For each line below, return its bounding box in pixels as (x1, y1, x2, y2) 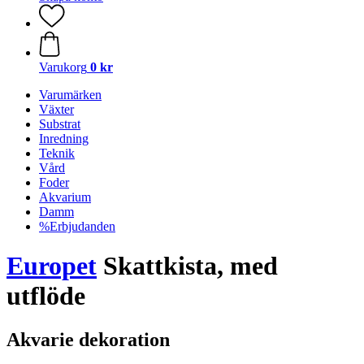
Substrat (39, 117, 80, 131)
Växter (39, 102, 74, 116)
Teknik (39, 146, 75, 160)
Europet (6, 251, 97, 281)
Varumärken (39, 88, 102, 102)
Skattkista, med (97, 251, 278, 281)
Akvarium (39, 190, 91, 204)
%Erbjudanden (39, 219, 115, 233)
